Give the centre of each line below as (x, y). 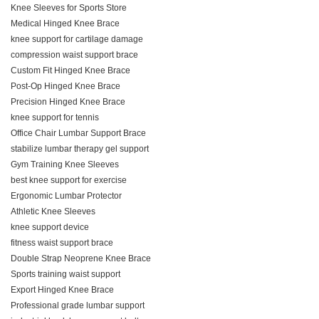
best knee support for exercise (69, 180)
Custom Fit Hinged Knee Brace (70, 70)
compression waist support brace (74, 55)
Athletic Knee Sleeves (53, 211)
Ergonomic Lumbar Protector (66, 196)
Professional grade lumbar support (78, 305)
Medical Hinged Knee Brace (65, 23)
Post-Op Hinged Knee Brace (66, 86)
